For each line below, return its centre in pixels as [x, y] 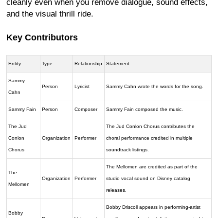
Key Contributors [42, 38]
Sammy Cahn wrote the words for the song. [155, 87]
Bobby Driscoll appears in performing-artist [154, 207]
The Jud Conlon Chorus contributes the [151, 127]
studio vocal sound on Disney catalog [148, 179]
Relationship [89, 64]
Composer [86, 109]
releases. [117, 190]
